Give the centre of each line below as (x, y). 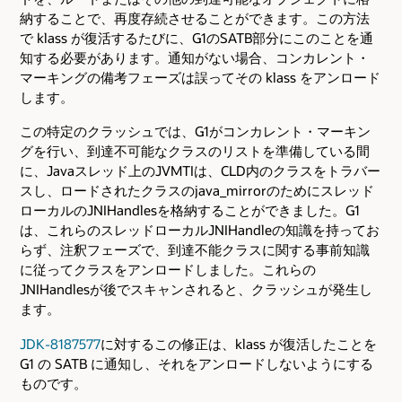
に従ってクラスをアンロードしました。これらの (168, 270)
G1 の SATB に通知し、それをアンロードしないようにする (197, 363)
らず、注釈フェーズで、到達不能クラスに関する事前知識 (195, 250)
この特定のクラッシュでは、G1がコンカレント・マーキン (195, 131)
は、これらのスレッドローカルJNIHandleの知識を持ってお (200, 230)
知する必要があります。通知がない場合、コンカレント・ (195, 58)
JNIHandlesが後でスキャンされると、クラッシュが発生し (196, 289)
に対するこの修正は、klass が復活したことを (239, 343)
